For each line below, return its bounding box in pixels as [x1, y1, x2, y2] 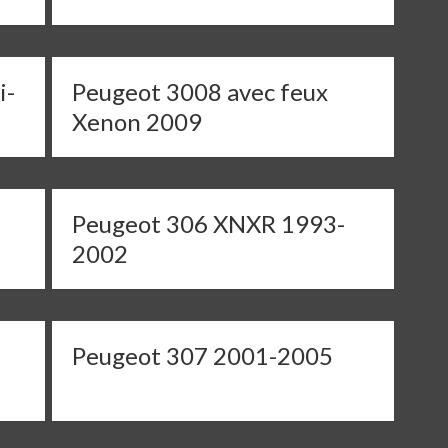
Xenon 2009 [72, 107, 203, 136]
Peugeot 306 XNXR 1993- [72, 209, 346, 238]
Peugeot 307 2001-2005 [72, 341, 334, 370]
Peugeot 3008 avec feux [72, 77, 329, 106]
